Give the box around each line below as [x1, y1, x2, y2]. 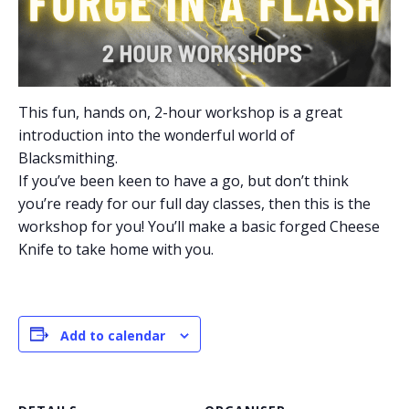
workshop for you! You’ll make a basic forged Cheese [18, 216, 380, 237]
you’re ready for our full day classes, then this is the [18, 194, 371, 215]
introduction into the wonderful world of [18, 125, 295, 146]
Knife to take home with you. [18, 239, 214, 260]
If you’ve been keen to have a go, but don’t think [18, 171, 349, 192]
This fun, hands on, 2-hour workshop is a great [18, 102, 342, 123]
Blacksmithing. [18, 148, 118, 169]
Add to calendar [60, 327, 165, 345]
